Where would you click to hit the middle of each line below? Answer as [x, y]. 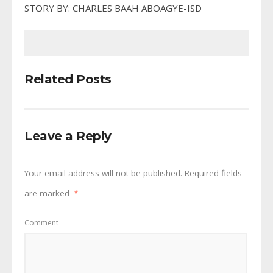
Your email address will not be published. [103, 173]
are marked [48, 193]
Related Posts [68, 80]
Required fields [212, 173]
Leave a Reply [68, 136]
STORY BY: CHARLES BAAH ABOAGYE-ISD [113, 8]
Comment [41, 222]
